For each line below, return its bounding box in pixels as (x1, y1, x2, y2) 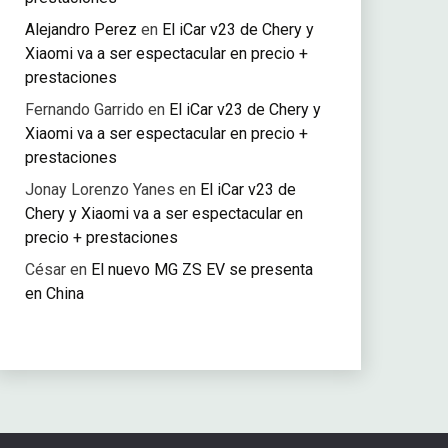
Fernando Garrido (24, 99, 144, 119)
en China (24, 283, 84, 303)
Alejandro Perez (24, 19, 137, 39)
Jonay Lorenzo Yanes (24, 179, 175, 199)
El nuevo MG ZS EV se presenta (90, 259, 313, 279)
